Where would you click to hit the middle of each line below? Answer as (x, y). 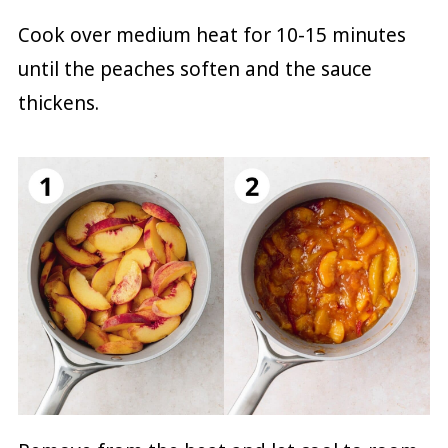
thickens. (58, 103)
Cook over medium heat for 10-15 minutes (211, 35)
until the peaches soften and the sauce (194, 69)
